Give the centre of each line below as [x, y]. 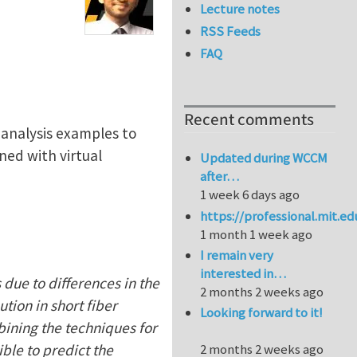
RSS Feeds [231, 31]
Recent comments [249, 120]
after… [220, 177]
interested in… [243, 274]
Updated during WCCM [264, 158]
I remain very [237, 255]
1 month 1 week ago [257, 234]
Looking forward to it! [262, 313]
